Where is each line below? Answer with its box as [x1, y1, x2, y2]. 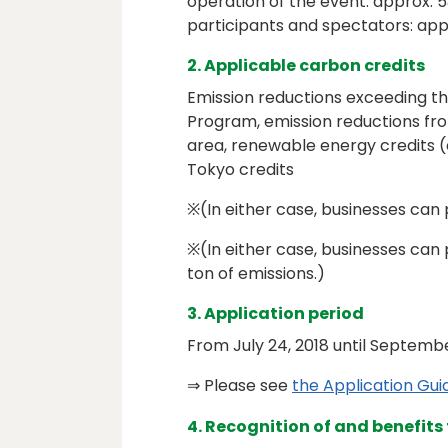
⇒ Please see [187, 374, 292, 398]
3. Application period [187, 302, 364, 326]
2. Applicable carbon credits [187, 54, 425, 78]
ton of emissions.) [187, 262, 325, 286]
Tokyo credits [187, 158, 294, 182]
